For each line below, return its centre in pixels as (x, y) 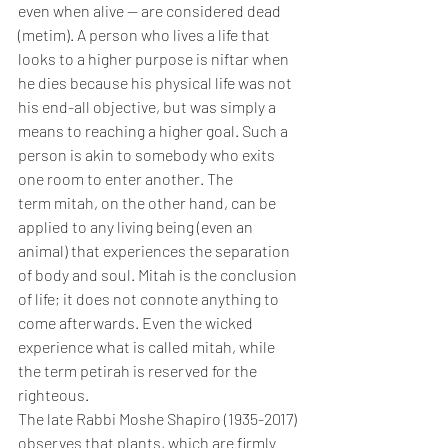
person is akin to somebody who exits (148, 155)
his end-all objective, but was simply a (148, 107)
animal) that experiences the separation (155, 251)
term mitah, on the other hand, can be (148, 203)
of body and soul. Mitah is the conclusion (159, 275)
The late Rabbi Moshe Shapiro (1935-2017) (159, 419)
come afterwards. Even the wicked (137, 323)
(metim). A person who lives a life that (145, 35)
